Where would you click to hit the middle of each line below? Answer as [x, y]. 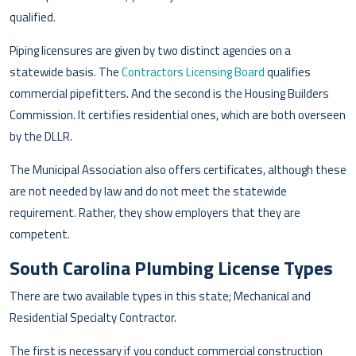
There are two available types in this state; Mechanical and [160, 296]
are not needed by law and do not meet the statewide [148, 191]
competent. [40, 234]
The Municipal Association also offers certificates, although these [178, 169]
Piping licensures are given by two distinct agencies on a [150, 50]
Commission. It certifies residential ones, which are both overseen [178, 114]
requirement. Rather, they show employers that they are [155, 212]
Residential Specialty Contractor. [93, 317]
